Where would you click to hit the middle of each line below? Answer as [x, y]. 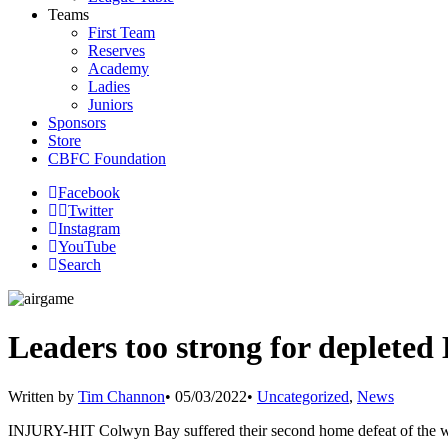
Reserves [116, 50]
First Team [121, 32]
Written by [43, 396]
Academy [118, 68]
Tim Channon [121, 396]
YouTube [87, 246]
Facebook [89, 192]
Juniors [110, 104]
